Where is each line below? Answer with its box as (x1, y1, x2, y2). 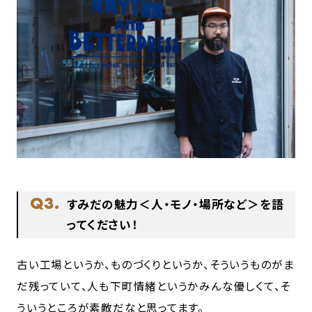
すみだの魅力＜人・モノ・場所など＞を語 (66, 196, 284, 213)
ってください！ (67, 216, 139, 233)
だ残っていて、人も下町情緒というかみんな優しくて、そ (17, 277, 291, 293)
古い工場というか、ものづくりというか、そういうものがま (17, 256, 295, 272)
